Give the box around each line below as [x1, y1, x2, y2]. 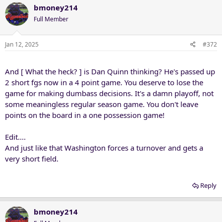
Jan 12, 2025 [5, 40, 39, 49]
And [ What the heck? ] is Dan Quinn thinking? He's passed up [5, 66, 215, 76]
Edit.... [5, 131, 26, 142]
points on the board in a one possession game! [5, 110, 165, 120]
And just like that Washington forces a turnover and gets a [5, 142, 203, 153]
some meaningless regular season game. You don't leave [5, 99, 198, 109]
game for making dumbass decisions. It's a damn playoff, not [5, 88, 214, 98]
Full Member [34, 15, 68, 23]
